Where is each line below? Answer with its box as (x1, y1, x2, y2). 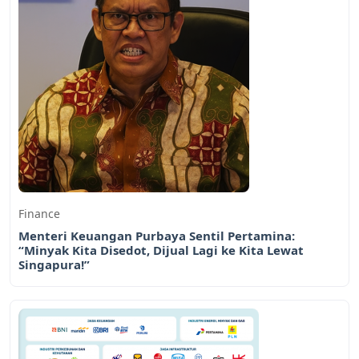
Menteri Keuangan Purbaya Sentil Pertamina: (18, 227, 295, 244)
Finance (18, 205, 60, 221)
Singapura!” (18, 256, 90, 272)
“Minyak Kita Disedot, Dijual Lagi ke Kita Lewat (18, 241, 304, 258)
